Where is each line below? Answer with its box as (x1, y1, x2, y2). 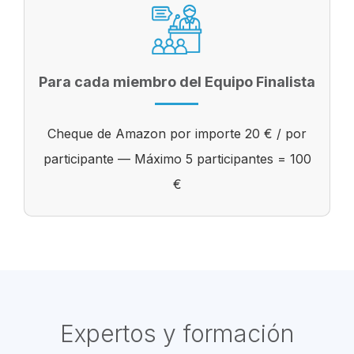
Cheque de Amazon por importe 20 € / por (47, 125, 307, 141)
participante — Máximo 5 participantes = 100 (43, 150, 311, 167)
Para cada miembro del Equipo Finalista (39, 73, 315, 90)
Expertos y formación (59, 318, 295, 348)
